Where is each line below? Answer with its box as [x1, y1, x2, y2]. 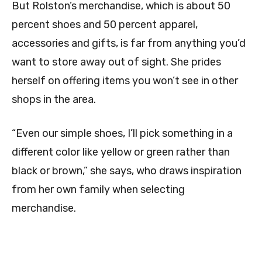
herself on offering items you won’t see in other [12, 74, 238, 88]
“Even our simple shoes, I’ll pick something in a [12, 127, 233, 140]
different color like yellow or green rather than [12, 146, 230, 159]
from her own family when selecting [12, 183, 185, 196]
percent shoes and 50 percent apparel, [12, 18, 198, 32]
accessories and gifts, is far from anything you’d [12, 37, 246, 50]
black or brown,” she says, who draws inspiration [12, 164, 242, 178]
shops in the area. [12, 93, 96, 106]
